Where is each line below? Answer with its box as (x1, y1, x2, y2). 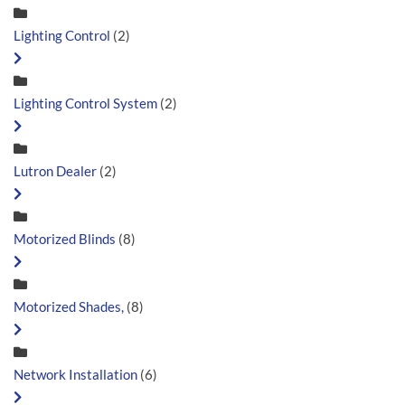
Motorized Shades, (14, 297, 124, 315)
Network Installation (14, 365, 137, 382)
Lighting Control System (14, 94, 157, 111)
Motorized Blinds (14, 230, 118, 247)
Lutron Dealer (14, 162, 97, 179)
